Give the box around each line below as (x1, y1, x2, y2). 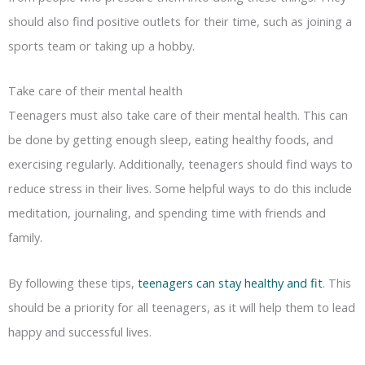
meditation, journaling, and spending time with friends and (8, 204, 326, 222)
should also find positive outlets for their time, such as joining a (8, 12, 352, 29)
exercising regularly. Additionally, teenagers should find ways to (8, 156, 353, 173)
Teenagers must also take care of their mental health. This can (8, 107, 348, 124)
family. (8, 229, 42, 246)
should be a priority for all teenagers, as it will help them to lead (8, 298, 355, 315)
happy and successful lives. (8, 323, 152, 340)
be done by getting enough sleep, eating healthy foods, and (8, 131, 333, 148)
